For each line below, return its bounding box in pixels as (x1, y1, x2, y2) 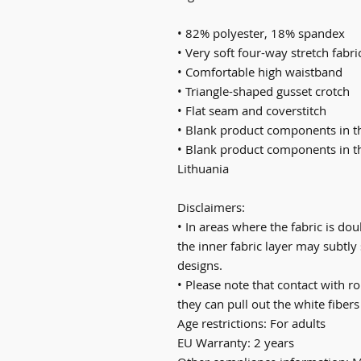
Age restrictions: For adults (177, 314, 326, 331)
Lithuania (177, 160, 229, 176)
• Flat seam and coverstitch (177, 102, 326, 118)
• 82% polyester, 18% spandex (177, 24, 345, 41)
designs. (177, 256, 222, 273)
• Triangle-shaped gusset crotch (177, 82, 350, 99)
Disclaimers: (177, 198, 248, 215)
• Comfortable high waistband (177, 63, 342, 80)
